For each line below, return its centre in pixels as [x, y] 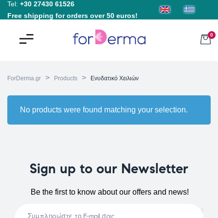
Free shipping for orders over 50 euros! [73, 15]
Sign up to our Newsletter [109, 169]
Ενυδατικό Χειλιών [115, 78]
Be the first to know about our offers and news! [110, 192]
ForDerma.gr [24, 78]
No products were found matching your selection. [104, 110]
